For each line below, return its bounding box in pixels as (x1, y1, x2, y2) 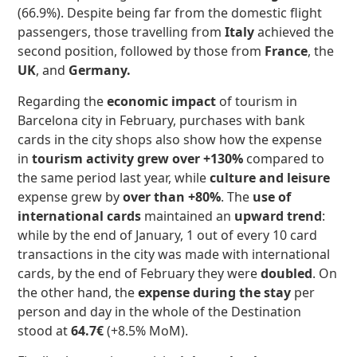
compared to (246, 149, 325, 167)
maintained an (141, 206, 235, 225)
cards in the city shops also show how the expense (18, 130, 323, 148)
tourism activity (32, 149, 135, 167)
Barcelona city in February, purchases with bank (18, 111, 306, 129)
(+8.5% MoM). (104, 321, 189, 339)
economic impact (107, 92, 217, 110)
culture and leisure (210, 168, 331, 186)
